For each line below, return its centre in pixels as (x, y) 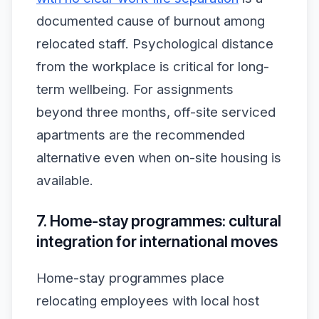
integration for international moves (157, 241)
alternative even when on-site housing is (159, 158)
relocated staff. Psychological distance (155, 44)
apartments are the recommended (141, 135)
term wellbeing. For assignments (135, 89)
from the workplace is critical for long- (153, 67)
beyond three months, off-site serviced (156, 112)
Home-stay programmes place (130, 278)
